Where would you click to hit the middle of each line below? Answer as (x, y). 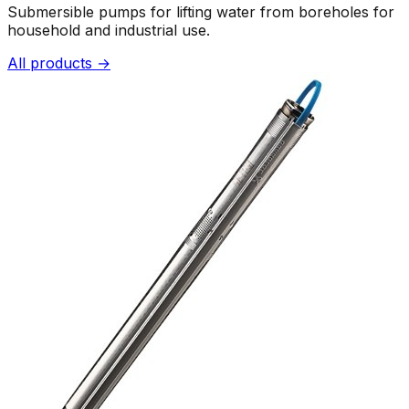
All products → (59, 63)
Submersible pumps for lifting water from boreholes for (201, 11)
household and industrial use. (109, 30)
